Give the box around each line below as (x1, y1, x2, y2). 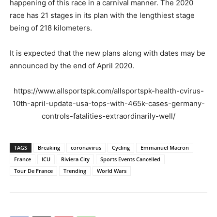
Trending (63, 167, 86, 175)
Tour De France (14, 167, 53, 175)
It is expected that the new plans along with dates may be (10, 48, 205, 58)
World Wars (97, 167, 126, 175)
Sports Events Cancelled (100, 155, 160, 163)
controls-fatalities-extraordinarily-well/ (42, 111, 175, 121)
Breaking (38, 144, 60, 152)
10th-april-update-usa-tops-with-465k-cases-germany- (12, 99, 205, 108)
